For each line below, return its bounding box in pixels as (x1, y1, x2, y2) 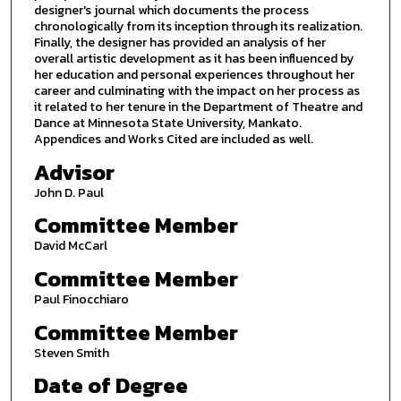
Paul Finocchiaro (33, 289, 129, 309)
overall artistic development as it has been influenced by (33, 49, 354, 69)
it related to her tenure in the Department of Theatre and (33, 98, 363, 117)
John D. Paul (33, 183, 104, 202)
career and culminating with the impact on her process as (33, 81, 360, 101)
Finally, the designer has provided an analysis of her (33, 33, 326, 53)
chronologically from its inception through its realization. (33, 17, 363, 37)
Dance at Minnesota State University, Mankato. (33, 114, 302, 133)
